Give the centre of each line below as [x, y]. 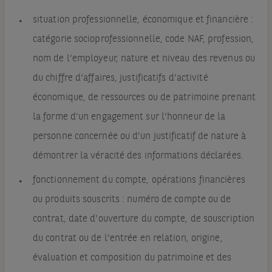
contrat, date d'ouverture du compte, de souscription [144, 219]
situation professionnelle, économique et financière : [143, 20]
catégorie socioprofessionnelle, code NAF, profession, [143, 40]
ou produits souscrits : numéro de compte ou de [132, 200]
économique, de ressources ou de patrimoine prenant [144, 98]
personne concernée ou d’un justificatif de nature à [139, 137]
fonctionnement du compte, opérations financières [139, 181]
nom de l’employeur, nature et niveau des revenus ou [144, 59]
